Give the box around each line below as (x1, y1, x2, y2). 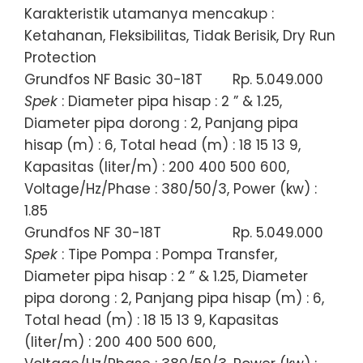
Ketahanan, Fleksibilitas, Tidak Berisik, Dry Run (24, 25, 335, 45)
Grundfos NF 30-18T (24, 222, 161, 242)
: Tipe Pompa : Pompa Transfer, (58, 244, 277, 264)
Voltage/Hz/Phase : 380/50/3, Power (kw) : (24, 178, 317, 199)
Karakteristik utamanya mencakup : (24, 3, 274, 23)
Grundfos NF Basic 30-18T (24, 69, 203, 89)
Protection (24, 47, 96, 67)
